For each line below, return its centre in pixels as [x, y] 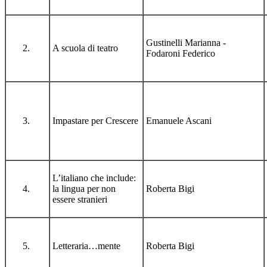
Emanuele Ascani [179, 120]
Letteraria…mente [86, 246]
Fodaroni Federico [181, 53]
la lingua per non [84, 188]
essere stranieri [80, 199]
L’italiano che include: [94, 178]
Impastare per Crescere [95, 120]
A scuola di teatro [85, 48]
